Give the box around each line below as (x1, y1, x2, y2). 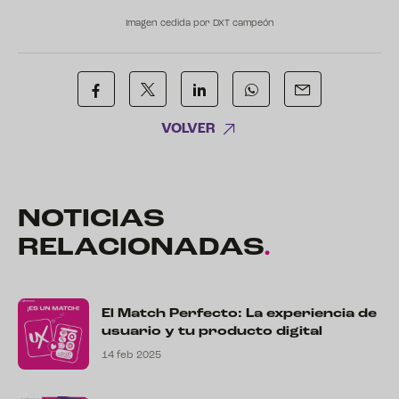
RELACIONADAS (18, 235, 264, 261)
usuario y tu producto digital (102, 324, 322, 338)
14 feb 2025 (102, 349, 161, 361)
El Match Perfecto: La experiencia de (102, 306, 377, 321)
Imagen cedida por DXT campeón (125, 18, 274, 28)
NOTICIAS (18, 207, 165, 232)
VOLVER (161, 122, 216, 137)
